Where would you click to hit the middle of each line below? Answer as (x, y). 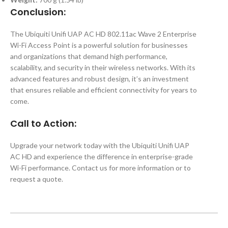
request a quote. (37, 179)
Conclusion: (38, 12)
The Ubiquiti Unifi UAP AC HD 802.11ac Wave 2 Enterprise (103, 34)
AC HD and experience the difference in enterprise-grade (102, 157)
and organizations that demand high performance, (89, 56)
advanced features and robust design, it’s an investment (99, 79)
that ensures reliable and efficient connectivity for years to (104, 90)
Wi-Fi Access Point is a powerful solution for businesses (99, 45)
